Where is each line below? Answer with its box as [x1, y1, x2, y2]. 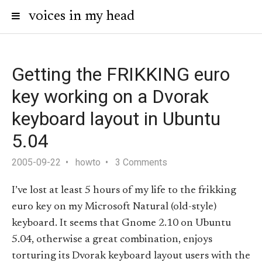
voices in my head [29, 9, 135, 23]
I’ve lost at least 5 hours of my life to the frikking [12, 185, 236, 196]
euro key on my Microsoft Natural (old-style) [12, 202, 216, 213]
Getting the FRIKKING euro [12, 63, 230, 85]
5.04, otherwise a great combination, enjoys [12, 235, 212, 246]
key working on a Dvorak [12, 85, 209, 108]
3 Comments [115, 157, 167, 168]
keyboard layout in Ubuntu [12, 108, 220, 130]
